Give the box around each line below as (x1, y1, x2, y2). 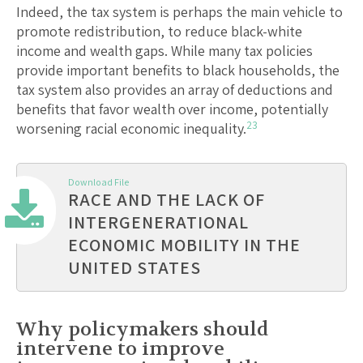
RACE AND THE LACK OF (68, 188, 265, 211)
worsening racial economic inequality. (16, 119, 246, 139)
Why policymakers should (16, 317, 268, 343)
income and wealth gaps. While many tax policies (16, 41, 313, 61)
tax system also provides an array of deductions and (16, 80, 333, 100)
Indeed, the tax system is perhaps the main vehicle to (16, 2, 343, 22)
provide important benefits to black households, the (16, 61, 340, 80)
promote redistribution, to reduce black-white (16, 22, 302, 41)
